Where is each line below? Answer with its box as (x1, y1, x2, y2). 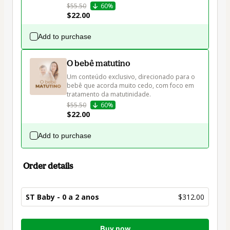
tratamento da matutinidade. (67, 90, 151, 99)
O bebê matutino (67, 58, 130, 69)
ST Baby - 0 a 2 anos (26, 192, 99, 202)
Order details (23, 161, 73, 171)
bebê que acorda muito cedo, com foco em (67, 81, 196, 90)
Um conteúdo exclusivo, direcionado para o (67, 72, 197, 82)
